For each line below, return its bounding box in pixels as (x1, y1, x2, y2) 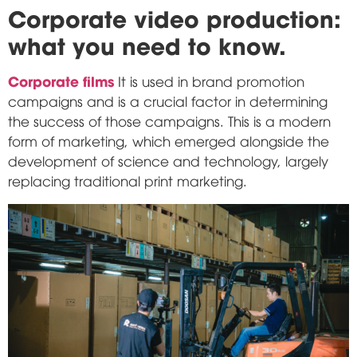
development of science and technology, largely (8, 151, 328, 170)
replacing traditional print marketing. (8, 171, 247, 190)
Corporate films (8, 70, 114, 90)
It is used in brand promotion (114, 71, 304, 90)
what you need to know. (8, 27, 286, 61)
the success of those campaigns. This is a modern (8, 111, 331, 130)
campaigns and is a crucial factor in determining (8, 91, 328, 110)
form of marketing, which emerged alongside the (8, 131, 329, 150)
